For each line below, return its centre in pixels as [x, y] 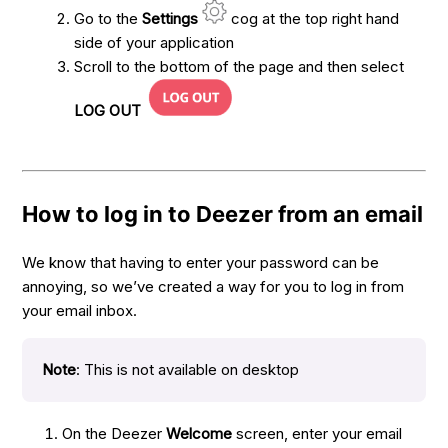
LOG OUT [108, 110]
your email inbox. [80, 310]
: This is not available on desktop [188, 369]
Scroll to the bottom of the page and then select [239, 66]
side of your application [154, 42]
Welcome [199, 433]
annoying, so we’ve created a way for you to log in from [213, 286]
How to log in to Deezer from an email [223, 214]
